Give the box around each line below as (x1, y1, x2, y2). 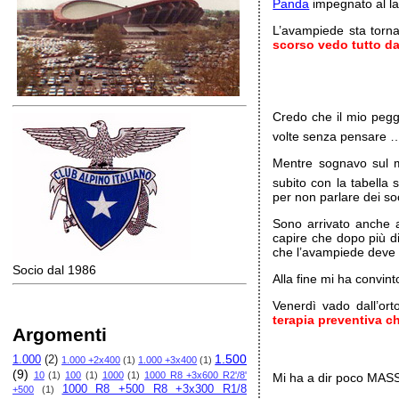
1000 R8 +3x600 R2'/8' (144, 370, 248, 380)
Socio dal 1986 (12, 263, 96, 277)
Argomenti (12, 324, 107, 345)
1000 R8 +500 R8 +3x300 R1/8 (61, 383, 248, 395)
